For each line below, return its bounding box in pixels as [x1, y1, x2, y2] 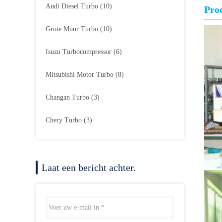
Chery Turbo [46, 116, 84, 124]
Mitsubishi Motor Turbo [46, 71, 115, 78]
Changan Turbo [46, 94, 91, 101]
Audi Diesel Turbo [46, 2, 100, 10]
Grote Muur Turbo [46, 25, 100, 33]
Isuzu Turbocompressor [46, 48, 113, 55]
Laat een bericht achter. [42, 162, 136, 173]
